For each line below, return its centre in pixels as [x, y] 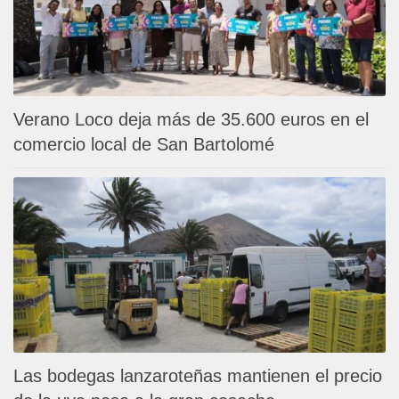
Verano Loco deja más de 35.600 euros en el [191, 119]
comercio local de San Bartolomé [144, 144]
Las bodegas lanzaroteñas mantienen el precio [198, 375]
